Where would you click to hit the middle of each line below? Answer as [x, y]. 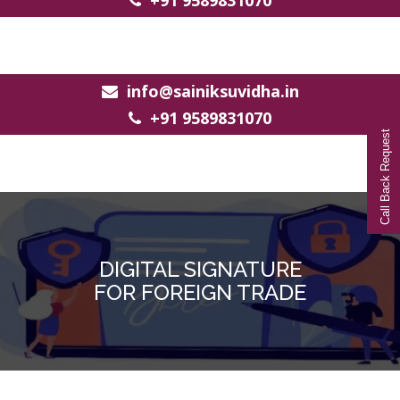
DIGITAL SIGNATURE [200, 269]
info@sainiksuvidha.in [210, 91]
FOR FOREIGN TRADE [200, 292]
